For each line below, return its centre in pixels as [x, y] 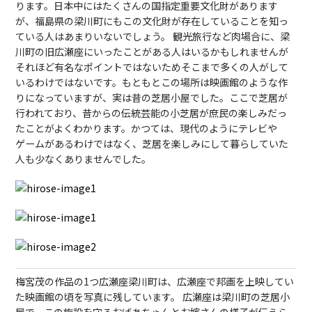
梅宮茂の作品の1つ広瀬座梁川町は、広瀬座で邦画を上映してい [155, 281]
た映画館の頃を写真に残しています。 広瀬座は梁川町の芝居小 [153, 296]
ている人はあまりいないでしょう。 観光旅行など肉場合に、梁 [153, 36]
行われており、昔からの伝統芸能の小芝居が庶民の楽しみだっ [151, 112]
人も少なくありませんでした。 [84, 158]
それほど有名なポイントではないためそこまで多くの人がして [152, 67]
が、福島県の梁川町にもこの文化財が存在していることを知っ [152, 21]
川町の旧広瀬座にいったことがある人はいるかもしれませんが [152, 51]
